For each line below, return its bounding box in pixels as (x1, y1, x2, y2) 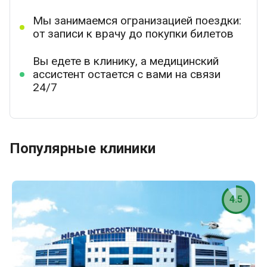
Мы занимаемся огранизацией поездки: (33, 14, 241, 27)
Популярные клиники (10, 140, 156, 157)
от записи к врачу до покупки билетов (33, 27, 234, 41)
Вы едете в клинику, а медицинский (33, 54, 219, 68)
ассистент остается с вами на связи (33, 67, 221, 81)
